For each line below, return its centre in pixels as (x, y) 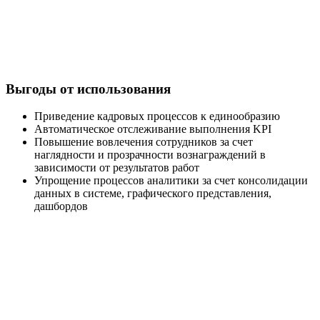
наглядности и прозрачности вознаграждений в (150, 155)
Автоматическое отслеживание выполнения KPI (153, 129)
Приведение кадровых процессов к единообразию (157, 116)
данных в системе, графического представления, (153, 194)
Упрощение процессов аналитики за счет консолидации (171, 181)
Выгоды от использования (88, 89)
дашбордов (61, 206)
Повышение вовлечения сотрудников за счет (144, 142)
